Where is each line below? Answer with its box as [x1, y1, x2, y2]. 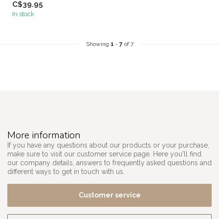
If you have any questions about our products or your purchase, [7, 141, 209, 149]
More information [7, 128, 81, 142]
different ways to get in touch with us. [7, 167, 125, 175]
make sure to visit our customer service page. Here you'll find [7, 150, 201, 158]
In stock [12, 9, 34, 18]
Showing [86, 40, 110, 47]
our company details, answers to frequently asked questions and [7, 158, 212, 167]
